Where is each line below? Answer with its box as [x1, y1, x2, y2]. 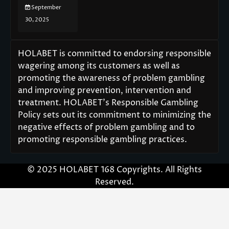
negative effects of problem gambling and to [18, 121, 195, 133]
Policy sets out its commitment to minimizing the [18, 109, 211, 121]
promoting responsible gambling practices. [18, 133, 187, 145]
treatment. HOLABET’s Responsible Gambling [18, 97, 198, 108]
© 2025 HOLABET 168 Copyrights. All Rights [27, 164, 202, 175]
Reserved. [95, 176, 134, 188]
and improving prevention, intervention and [18, 84, 191, 96]
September [31, 3, 61, 11]
